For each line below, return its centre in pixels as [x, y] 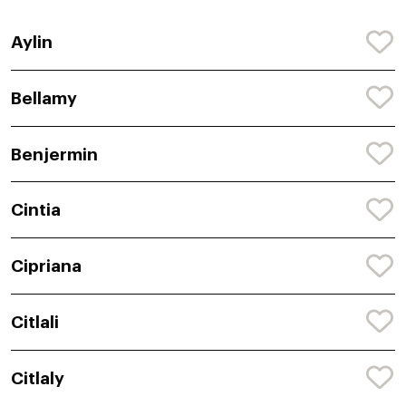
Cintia [36, 210]
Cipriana [46, 266]
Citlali [35, 322]
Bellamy [44, 98]
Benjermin [54, 154]
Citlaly [38, 378]
